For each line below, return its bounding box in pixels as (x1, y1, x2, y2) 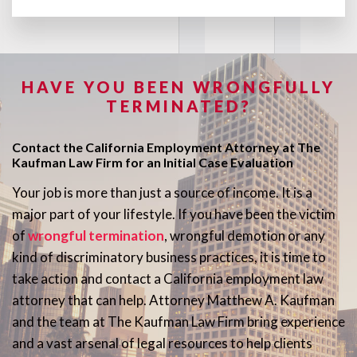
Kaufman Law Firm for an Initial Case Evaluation (12, 155, 293, 170)
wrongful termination (28, 227, 164, 244)
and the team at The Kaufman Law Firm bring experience (12, 313, 345, 330)
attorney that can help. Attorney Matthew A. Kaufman (12, 292, 335, 308)
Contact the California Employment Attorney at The (12, 139, 320, 155)
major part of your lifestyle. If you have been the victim (12, 206, 335, 222)
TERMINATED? (105, 96, 252, 116)
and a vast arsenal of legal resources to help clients (12, 335, 312, 351)
